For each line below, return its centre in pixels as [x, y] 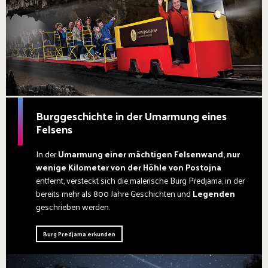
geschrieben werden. [73, 206]
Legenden [214, 193]
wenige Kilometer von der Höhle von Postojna [129, 167]
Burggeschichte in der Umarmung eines [131, 115]
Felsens [54, 129]
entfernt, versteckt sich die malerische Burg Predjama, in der [140, 180]
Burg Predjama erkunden [79, 234]
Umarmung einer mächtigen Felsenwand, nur [149, 154]
